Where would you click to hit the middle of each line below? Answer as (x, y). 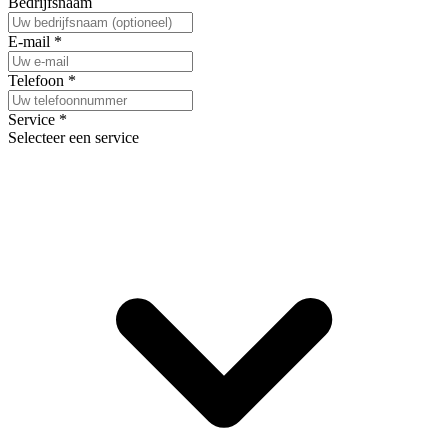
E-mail (31, 41)
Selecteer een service (73, 137)
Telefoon (38, 80)
